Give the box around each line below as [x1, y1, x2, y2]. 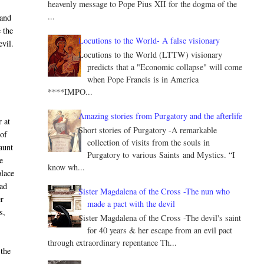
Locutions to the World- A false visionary [78, 35, 220, 47]
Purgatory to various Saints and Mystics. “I [87, 148, 236, 160]
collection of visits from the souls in [87, 136, 210, 148]
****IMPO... [47, 86, 93, 98]
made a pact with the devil [87, 197, 176, 209]
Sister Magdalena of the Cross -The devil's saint [78, 212, 242, 223]
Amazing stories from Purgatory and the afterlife [78, 110, 243, 122]
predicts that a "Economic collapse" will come [87, 61, 243, 73]
